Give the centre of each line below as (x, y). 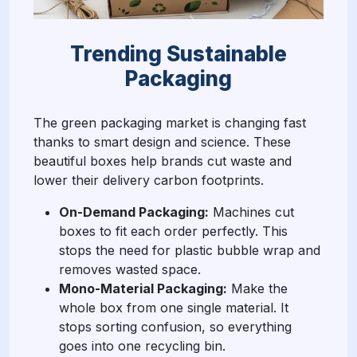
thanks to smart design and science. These (162, 141)
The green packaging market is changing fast (170, 122)
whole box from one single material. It (174, 307)
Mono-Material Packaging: (143, 288)
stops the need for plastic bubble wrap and (190, 250)
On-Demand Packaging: (134, 212)
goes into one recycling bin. (142, 345)
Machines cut (251, 212)
